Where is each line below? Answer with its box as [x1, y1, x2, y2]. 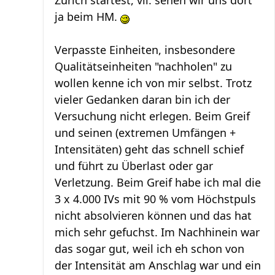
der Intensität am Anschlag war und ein [55, 258, 261, 273]
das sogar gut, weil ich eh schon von [55, 241, 244, 257]
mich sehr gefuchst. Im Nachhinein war [55, 225, 260, 240]
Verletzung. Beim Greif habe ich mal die [55, 175, 261, 190]
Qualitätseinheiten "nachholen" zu [55, 59, 232, 74]
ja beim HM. [55, 9, 120, 25]
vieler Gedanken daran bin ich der [55, 92, 230, 107]
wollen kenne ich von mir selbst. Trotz [55, 76, 252, 91]
